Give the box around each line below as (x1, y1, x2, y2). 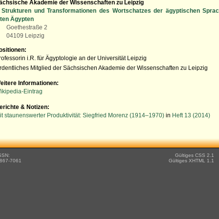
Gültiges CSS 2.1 (175, 153, 214, 158)
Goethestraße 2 (6, 24, 48, 31)
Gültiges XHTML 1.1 (169, 158, 214, 164)
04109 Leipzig (6, 33, 45, 39)
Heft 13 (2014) (172, 112, 211, 118)
